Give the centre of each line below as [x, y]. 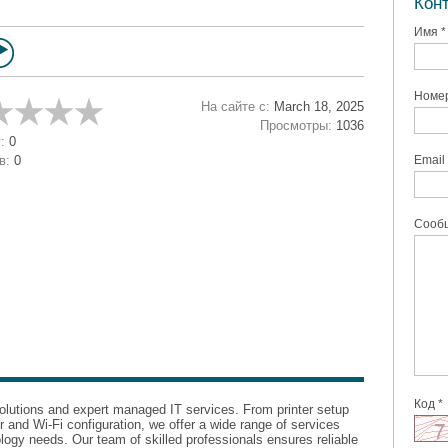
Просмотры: [296, 125]
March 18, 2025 [317, 106]
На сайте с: [235, 106]
